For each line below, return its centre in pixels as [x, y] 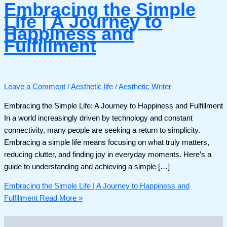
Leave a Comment [35, 87]
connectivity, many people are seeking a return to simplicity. [102, 130]
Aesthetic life [92, 87]
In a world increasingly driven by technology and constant [98, 118]
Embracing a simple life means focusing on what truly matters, [107, 142]
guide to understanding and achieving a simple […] [87, 166]
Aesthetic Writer [145, 87]
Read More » [60, 198]
